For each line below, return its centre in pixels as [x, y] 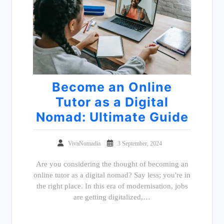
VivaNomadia [85, 144]
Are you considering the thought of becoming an [112, 164]
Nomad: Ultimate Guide [112, 117]
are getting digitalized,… [112, 197]
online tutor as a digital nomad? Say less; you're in [112, 175]
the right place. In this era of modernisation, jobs [112, 186]
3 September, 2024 [139, 144]
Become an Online [112, 87]
